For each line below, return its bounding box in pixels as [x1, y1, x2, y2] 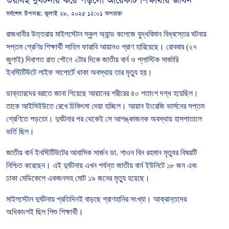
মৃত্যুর [164, 148, 178, 157]
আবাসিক [70, 148, 91, 157]
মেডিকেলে [19, 173, 45, 182]
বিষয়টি [180, 148, 197, 157]
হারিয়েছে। [136, 42, 164, 51]
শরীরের [111, 88, 129, 98]
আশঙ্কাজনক [114, 114, 148, 123]
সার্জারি [162, 55, 178, 64]
